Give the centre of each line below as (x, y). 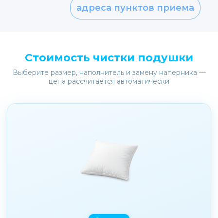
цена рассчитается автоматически (109, 81)
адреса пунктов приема (135, 8)
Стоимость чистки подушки (109, 58)
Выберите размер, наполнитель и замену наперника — (109, 73)
